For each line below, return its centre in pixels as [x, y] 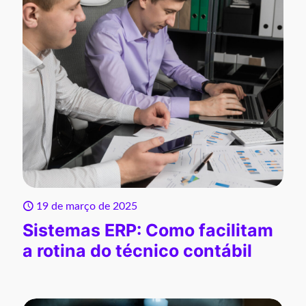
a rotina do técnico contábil [137, 251]
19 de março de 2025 [87, 207]
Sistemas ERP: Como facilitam [148, 231]
